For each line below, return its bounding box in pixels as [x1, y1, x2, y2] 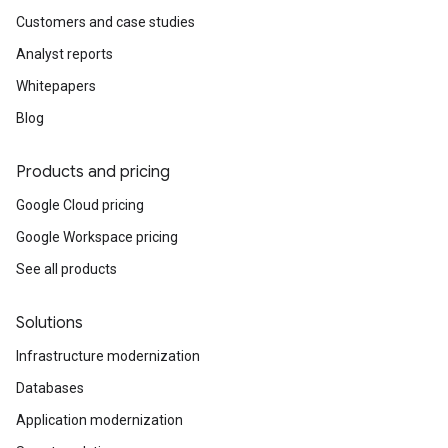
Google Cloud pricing [16, 197, 144, 213]
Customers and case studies [16, 14, 195, 30]
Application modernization [16, 412, 183, 428]
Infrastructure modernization [16, 348, 200, 364]
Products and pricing [16, 162, 170, 182]
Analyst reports [16, 46, 113, 62]
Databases [16, 380, 84, 396]
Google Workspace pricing [16, 229, 178, 245]
